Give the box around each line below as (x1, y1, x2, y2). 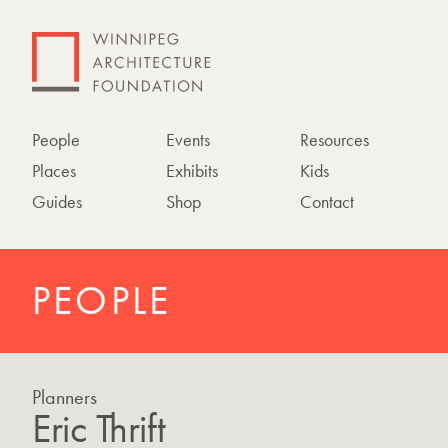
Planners (32, 384, 97, 410)
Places (32, 159, 76, 182)
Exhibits (165, 159, 218, 182)
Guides (32, 190, 82, 213)
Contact (299, 190, 354, 213)
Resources (299, 128, 369, 151)
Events (165, 128, 210, 151)
